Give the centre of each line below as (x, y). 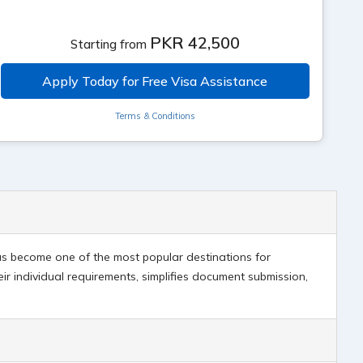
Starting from (108, 44)
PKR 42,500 (194, 43)
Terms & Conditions (155, 116)
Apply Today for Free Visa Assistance (155, 81)
